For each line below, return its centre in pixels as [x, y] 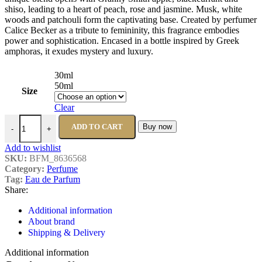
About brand [51, 222]
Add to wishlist [33, 148]
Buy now [157, 127]
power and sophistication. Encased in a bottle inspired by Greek [122, 41]
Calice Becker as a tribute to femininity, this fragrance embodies [122, 30]
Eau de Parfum [53, 180]
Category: [25, 169]
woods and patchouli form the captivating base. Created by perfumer [131, 20]
